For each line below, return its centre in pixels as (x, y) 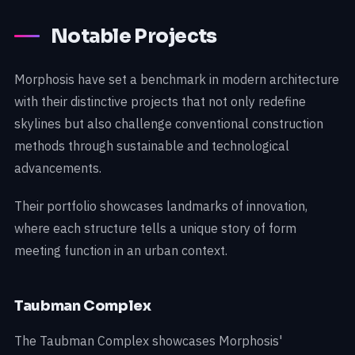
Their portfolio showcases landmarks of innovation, (161, 206)
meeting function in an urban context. (121, 251)
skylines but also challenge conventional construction (169, 124)
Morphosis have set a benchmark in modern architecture (177, 80)
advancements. (58, 168)
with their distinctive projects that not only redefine (160, 102)
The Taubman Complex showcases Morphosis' (148, 341)
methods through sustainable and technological (152, 146)
